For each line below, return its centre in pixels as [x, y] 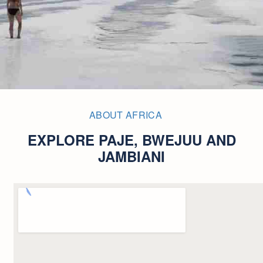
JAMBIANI [131, 156]
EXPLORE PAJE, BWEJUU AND [131, 140]
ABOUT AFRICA [126, 115]
